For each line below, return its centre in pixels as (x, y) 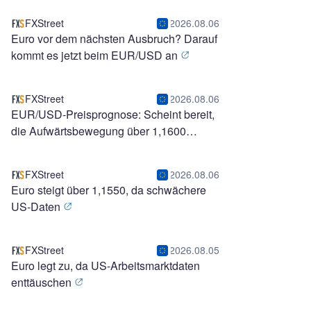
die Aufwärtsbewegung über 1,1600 (99, 131)
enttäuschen (43, 282)
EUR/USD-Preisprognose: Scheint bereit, (113, 114)
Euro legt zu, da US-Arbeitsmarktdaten (106, 266)
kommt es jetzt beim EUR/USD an (96, 55)
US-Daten (37, 207)
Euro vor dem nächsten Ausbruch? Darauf (114, 39)
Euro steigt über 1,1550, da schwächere (109, 190)
